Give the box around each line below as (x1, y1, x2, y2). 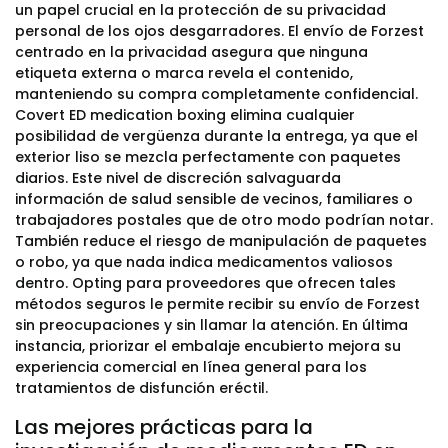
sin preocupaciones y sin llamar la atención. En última (15, 315, 408, 335)
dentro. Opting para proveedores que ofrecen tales (15, 273, 396, 293)
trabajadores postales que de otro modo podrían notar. (15, 210, 433, 230)
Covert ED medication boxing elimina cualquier (15, 105, 355, 125)
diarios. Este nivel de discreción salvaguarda (15, 168, 341, 188)
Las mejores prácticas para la (15, 413, 313, 441)
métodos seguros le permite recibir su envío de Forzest (15, 294, 420, 314)
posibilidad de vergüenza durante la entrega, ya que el (15, 126, 418, 146)
